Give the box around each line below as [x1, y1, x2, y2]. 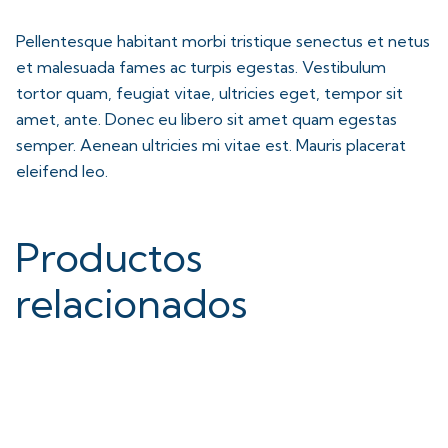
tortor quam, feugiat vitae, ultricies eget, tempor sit [16, 83, 403, 103]
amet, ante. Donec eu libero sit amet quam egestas [16, 109, 397, 129]
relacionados [15, 279, 248, 328]
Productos [15, 233, 203, 282]
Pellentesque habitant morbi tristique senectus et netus [16, 31, 430, 51]
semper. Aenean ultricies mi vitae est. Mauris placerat [16, 135, 406, 155]
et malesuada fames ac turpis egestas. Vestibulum [16, 57, 386, 77]
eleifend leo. [16, 161, 108, 181]
